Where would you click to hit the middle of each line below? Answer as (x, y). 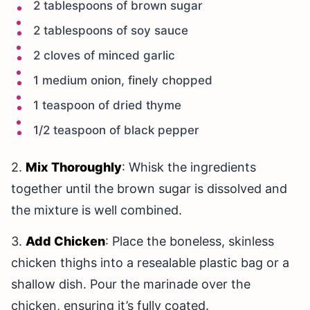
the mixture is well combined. (97, 210)
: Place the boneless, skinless (190, 241)
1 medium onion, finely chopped (123, 81)
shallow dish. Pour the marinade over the (131, 284)
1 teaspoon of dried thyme (107, 106)
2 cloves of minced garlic (104, 56)
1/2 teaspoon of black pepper (116, 130)
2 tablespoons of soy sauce (111, 31)
